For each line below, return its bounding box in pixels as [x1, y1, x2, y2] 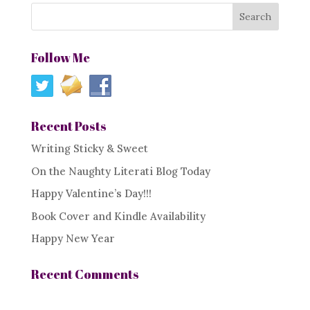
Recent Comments [30, 266, 139, 282]
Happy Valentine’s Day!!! [30, 187, 152, 200]
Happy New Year [30, 232, 115, 245]
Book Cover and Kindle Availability [30, 209, 206, 223]
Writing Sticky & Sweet [30, 142, 148, 155]
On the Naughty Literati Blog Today [30, 164, 210, 178]
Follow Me [30, 49, 90, 66]
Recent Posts [30, 118, 107, 134]
